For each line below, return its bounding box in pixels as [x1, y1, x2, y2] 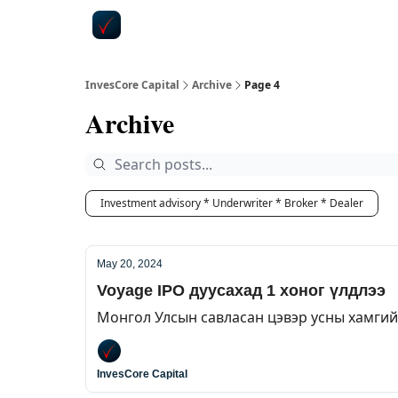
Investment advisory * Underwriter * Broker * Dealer [100, 195, 363, 211]
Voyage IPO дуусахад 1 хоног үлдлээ [97, 282, 386, 299]
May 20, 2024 [97, 258, 163, 270]
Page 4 [244, 77, 280, 92]
